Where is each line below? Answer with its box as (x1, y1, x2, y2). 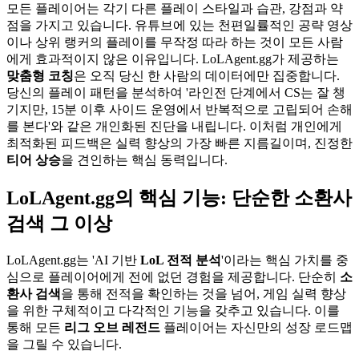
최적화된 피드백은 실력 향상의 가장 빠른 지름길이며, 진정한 (6, 135, 353, 150)
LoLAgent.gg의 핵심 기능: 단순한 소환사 (6, 187, 352, 208)
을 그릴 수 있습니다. (6, 337, 122, 351)
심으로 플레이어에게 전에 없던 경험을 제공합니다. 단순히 (6, 269, 340, 284)
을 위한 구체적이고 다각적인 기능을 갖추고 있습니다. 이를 (6, 303, 340, 317)
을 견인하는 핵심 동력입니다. (61, 152, 228, 167)
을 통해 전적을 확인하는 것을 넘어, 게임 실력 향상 (61, 286, 346, 301)
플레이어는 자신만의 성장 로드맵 (160, 320, 353, 334)
